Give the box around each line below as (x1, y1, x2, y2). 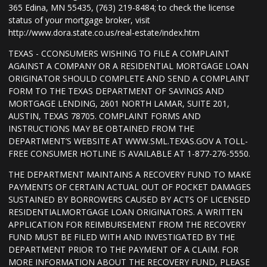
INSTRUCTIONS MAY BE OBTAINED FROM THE (8, 123, 194, 135)
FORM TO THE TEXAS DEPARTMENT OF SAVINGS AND (8, 85, 224, 97)
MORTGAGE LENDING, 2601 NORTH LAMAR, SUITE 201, (8, 98, 229, 110)
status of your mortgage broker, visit (8, 14, 150, 26)
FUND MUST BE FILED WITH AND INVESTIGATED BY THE (8, 231, 235, 243)
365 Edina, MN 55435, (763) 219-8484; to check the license (8, 2, 235, 14)
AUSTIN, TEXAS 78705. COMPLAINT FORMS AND (8, 110, 201, 122)
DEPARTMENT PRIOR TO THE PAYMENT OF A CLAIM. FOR (8, 244, 238, 256)
